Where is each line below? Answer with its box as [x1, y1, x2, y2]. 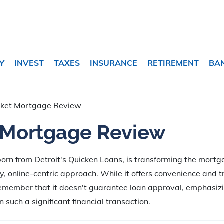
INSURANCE [90, 57, 137, 68]
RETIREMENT [147, 57, 199, 68]
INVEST [14, 57, 44, 68]
